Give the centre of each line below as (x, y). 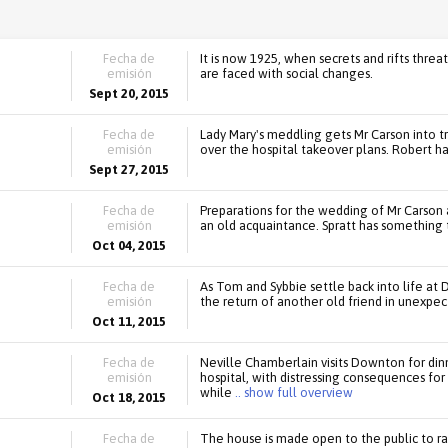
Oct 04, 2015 (129, 245)
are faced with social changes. (286, 73)
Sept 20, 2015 (129, 93)
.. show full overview (292, 392)
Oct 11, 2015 (129, 321)
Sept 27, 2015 (129, 169)
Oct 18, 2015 (129, 397)
